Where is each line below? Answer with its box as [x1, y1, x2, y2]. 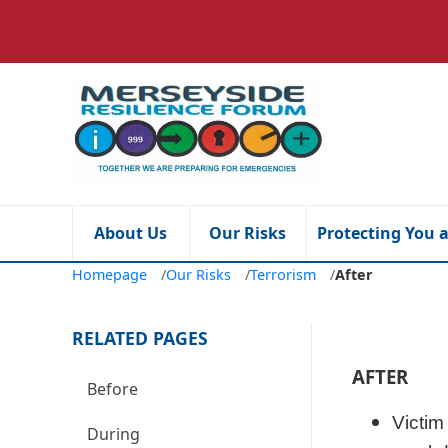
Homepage [72, 265, 147, 284]
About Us [94, 222, 168, 244]
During [87, 422, 140, 445]
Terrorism [250, 265, 316, 284]
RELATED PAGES [72, 325, 208, 350]
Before [87, 377, 138, 400]
